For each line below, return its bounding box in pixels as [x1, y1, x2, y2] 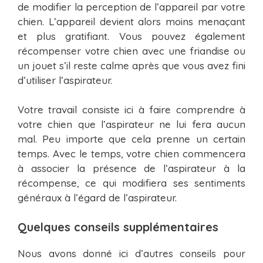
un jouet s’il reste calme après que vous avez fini [18, 59, 245, 72]
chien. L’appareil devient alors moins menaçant [18, 15, 245, 28]
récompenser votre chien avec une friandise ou [18, 44, 245, 57]
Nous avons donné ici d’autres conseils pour [18, 247, 245, 259]
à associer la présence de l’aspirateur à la [18, 162, 245, 175]
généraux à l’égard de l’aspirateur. [18, 191, 177, 204]
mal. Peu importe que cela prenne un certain [18, 133, 245, 146]
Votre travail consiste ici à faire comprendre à [18, 103, 245, 116]
